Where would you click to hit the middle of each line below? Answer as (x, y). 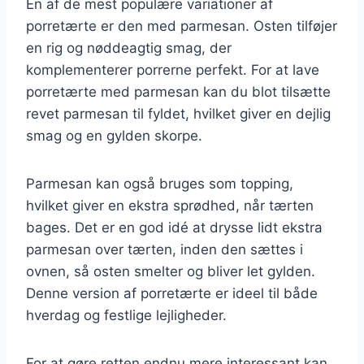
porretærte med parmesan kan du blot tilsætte (178, 91)
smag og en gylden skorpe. (114, 135)
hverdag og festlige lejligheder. (126, 315)
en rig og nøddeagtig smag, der (129, 48)
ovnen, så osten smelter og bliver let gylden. (171, 271)
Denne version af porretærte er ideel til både (172, 293)
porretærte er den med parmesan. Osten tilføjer (182, 26)
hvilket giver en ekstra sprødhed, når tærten (170, 205)
